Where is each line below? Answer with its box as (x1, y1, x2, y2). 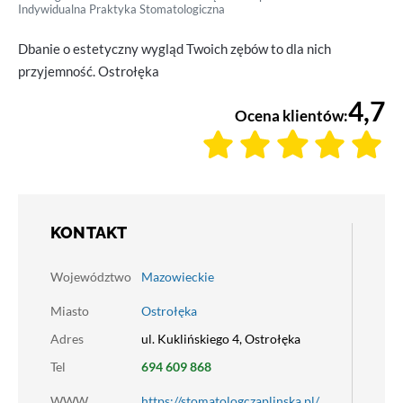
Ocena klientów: (235, 106, 348, 125)
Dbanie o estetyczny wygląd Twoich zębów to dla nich (18, 40, 331, 57)
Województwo (50, 269, 131, 284)
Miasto (50, 303, 89, 318)
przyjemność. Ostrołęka (18, 63, 159, 79)
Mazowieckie (141, 269, 214, 284)
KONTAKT (50, 223, 128, 242)
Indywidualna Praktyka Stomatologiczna (18, 2, 225, 16)
